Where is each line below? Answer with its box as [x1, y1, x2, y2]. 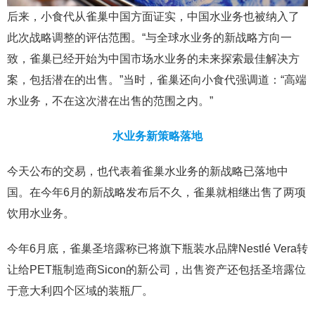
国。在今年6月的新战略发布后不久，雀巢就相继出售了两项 [7, 186, 306, 198]
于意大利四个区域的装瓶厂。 [7, 285, 153, 297]
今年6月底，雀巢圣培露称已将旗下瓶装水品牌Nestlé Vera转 [7, 243, 308, 255]
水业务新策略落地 [112, 130, 202, 142]
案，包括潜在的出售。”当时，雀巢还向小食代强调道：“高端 [7, 74, 307, 86]
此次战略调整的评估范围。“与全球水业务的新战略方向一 [7, 32, 292, 44]
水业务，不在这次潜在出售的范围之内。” [7, 95, 213, 107]
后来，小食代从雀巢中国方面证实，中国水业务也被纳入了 [7, 11, 300, 22]
